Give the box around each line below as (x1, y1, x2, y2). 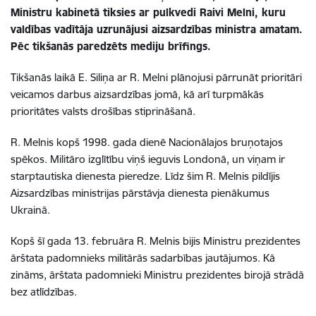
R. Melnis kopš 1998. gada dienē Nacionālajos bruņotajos (11, 135, 283, 149)
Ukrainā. (11, 202, 50, 217)
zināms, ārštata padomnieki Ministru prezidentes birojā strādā (11, 267, 304, 281)
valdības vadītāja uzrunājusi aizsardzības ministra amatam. (11, 22, 303, 36)
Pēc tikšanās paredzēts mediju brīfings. (11, 39, 211, 53)
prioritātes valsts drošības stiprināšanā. (11, 104, 195, 118)
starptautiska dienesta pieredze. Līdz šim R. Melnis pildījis (11, 169, 280, 183)
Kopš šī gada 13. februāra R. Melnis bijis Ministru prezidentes (11, 233, 300, 248)
